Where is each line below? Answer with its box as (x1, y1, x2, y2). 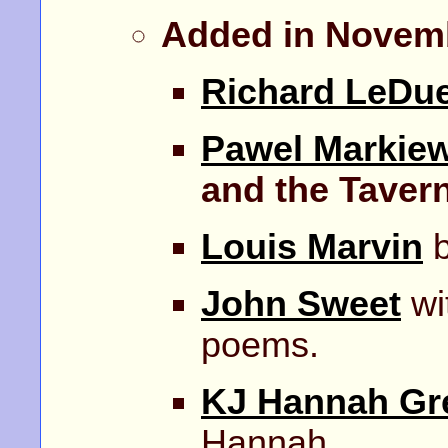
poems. (201, 324, 319, 365)
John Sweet (201, 283, 401, 324)
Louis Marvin (201, 226, 423, 267)
